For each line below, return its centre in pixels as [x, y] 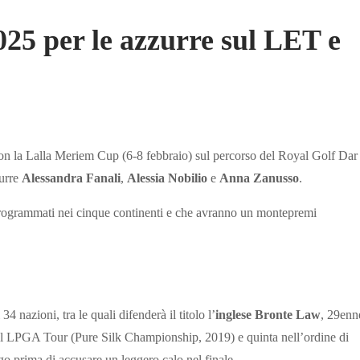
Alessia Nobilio [167, 178]
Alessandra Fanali [71, 178]
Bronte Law [288, 315]
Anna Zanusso [259, 178]
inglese [233, 315]
